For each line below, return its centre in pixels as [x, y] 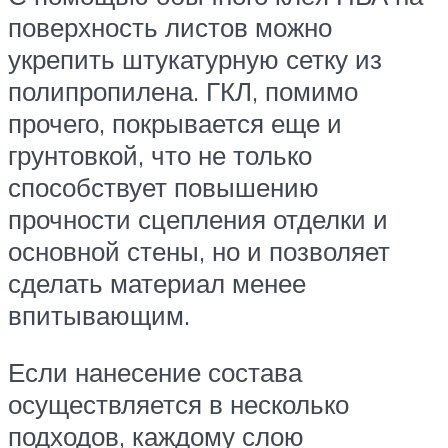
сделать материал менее [157, 282]
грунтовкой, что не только [160, 154]
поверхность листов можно [170, 26]
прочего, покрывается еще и [175, 122]
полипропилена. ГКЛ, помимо [183, 90]
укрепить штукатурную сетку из [195, 58]
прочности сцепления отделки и [198, 218]
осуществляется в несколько [178, 404]
